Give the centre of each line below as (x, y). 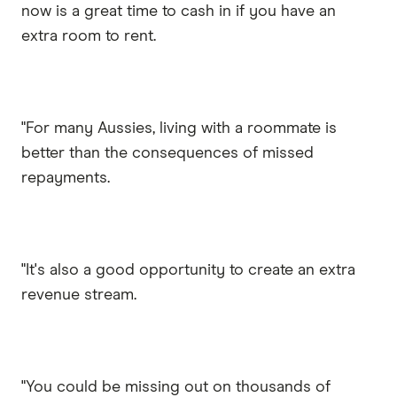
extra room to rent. (89, 36)
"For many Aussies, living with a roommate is (179, 128)
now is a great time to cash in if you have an (179, 11)
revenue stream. (79, 295)
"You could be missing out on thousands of (176, 387)
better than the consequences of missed (167, 153)
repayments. (66, 178)
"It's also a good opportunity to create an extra (188, 270)
